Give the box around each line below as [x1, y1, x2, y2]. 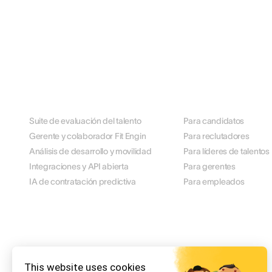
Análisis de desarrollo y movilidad [29, 146, 152, 156]
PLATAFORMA [29, 97, 86, 106]
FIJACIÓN [29, 250, 68, 259]
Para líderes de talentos [183, 146, 270, 156]
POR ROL [183, 97, 219, 106]
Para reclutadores [183, 131, 250, 141]
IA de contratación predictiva [29, 177, 136, 186]
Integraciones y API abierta [29, 161, 129, 171]
